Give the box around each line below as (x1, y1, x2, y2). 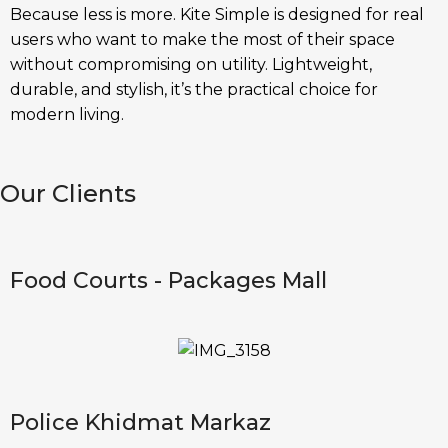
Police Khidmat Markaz (10, 408, 271, 436)
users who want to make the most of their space (10, 30, 395, 50)
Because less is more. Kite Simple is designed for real (10, 5, 424, 25)
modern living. (10, 105, 124, 125)
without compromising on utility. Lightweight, (10, 55, 372, 75)
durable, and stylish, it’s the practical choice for (10, 80, 378, 100)
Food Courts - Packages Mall (10, 267, 327, 295)
